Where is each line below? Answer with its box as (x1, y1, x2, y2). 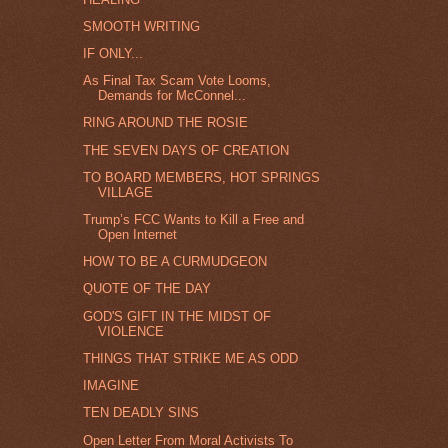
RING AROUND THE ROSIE (83, 115, 249, 131)
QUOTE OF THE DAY (83, 281, 212, 297)
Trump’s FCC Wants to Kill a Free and (83, 212, 305, 228)
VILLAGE (98, 184, 154, 200)
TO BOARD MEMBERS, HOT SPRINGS (83, 169, 321, 185)
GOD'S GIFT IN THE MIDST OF (83, 308, 272, 324)
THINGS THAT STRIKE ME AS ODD (83, 350, 299, 366)
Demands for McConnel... (98, 88, 247, 104)
